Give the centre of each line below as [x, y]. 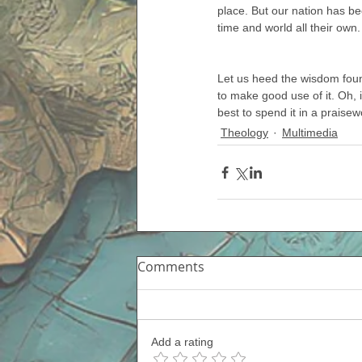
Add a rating [182, 342]
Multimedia [310, 133]
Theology [244, 133]
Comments [171, 267]
